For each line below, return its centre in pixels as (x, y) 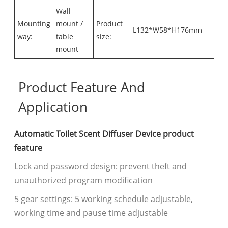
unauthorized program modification (84, 180)
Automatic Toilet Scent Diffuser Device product (104, 134)
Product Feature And (81, 87)
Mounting (34, 24)
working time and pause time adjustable (91, 213)
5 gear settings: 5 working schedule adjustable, (104, 199)
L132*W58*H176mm (168, 30)
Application (53, 107)
